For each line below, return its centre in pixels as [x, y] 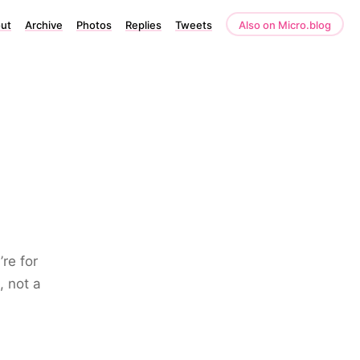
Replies [143, 25]
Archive [44, 25]
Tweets [194, 25]
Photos [94, 25]
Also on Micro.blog [285, 25]
